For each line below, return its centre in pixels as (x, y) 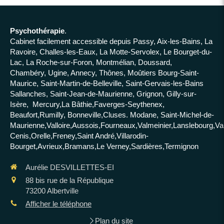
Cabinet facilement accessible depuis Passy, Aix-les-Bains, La (111, 41)
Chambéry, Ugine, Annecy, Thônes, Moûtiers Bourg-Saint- (104, 73)
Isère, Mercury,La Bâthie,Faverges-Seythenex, (87, 104)
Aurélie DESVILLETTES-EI (70, 167)
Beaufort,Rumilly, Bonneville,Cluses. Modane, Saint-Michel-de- (112, 115)
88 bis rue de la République (69, 180)
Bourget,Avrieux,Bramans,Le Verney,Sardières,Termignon (104, 146)
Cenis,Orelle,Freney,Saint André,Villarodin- (79, 136)
